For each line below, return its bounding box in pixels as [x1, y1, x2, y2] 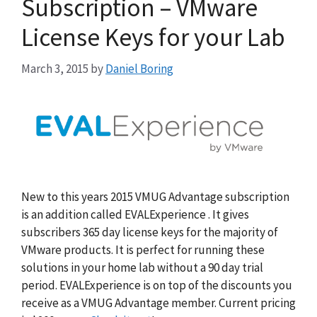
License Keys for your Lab [21, 21, 285, 53]
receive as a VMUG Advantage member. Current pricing [21, 294, 296, 311]
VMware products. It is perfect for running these [21, 241, 265, 258]
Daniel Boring [105, 61, 173, 76]
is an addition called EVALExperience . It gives [21, 206, 249, 222]
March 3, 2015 [21, 61, 88, 76]
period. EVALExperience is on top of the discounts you [21, 277, 292, 293]
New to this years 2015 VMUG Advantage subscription [21, 188, 289, 204]
